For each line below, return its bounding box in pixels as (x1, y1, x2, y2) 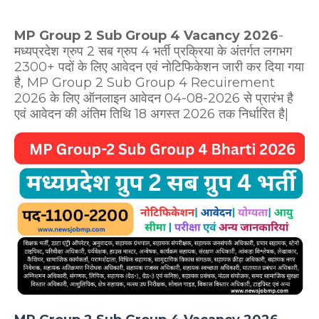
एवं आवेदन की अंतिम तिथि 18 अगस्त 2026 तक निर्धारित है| (14, 106, 288, 122)
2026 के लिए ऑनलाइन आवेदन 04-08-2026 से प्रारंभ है (14, 90, 293, 106)
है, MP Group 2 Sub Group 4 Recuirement (14, 75, 275, 90)
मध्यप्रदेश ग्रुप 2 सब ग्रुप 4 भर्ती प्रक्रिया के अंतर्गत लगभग (14, 43, 292, 59)
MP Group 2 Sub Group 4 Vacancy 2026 (14, 28, 278, 43)
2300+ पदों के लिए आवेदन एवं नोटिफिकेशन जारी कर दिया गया (14, 59, 304, 75)
